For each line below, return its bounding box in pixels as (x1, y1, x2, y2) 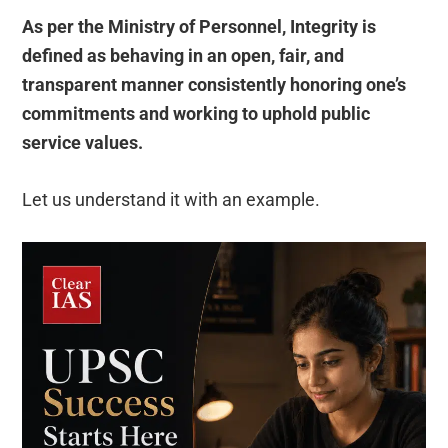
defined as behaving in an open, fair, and (22, 44, 345, 66)
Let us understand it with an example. (22, 188, 321, 210)
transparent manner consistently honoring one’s (22, 73, 407, 95)
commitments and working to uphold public (22, 102, 371, 124)
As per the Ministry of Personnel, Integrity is (22, 15, 377, 37)
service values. (22, 131, 144, 153)
